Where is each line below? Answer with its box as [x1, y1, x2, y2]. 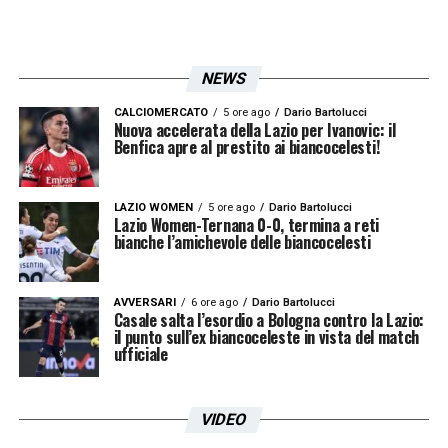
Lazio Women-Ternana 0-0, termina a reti [113, 212, 380, 237]
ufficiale [113, 341, 168, 366]
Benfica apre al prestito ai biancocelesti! [113, 134, 380, 159]
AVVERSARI [113, 295, 176, 309]
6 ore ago [190, 295, 238, 309]
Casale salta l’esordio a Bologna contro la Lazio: [113, 307, 424, 332]
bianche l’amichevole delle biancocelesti [113, 229, 371, 254]
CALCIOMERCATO [113, 105, 208, 119]
